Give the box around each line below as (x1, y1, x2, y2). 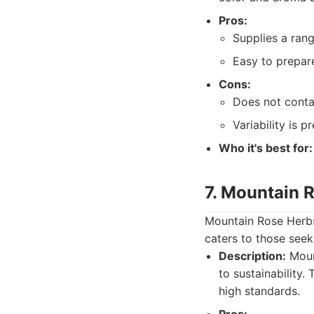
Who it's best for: (219, 141, 313, 155)
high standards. (219, 284, 300, 298)
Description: (219, 249, 286, 263)
